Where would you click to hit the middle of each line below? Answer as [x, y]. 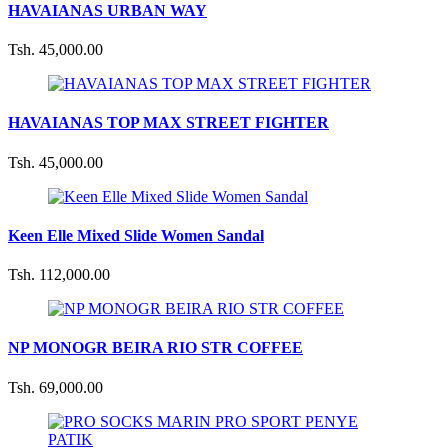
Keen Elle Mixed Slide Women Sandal [136, 235]
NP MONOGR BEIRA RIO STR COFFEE [155, 348]
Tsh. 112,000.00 [59, 275]
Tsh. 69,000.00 [55, 387]
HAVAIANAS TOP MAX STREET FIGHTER [168, 123]
